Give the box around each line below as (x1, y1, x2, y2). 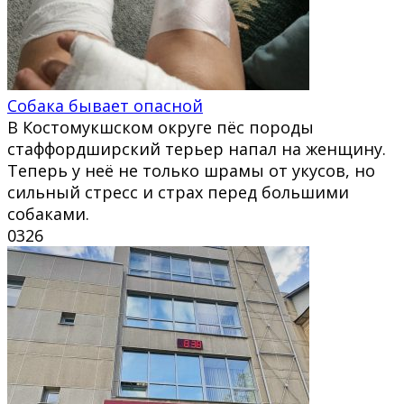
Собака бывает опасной (7, 94, 203, 116)
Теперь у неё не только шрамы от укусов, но (7, 159, 375, 181)
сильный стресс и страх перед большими (7, 180, 349, 203)
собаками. (7, 202, 89, 225)
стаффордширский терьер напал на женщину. (7, 137, 386, 160)
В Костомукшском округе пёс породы (7, 115, 314, 138)
